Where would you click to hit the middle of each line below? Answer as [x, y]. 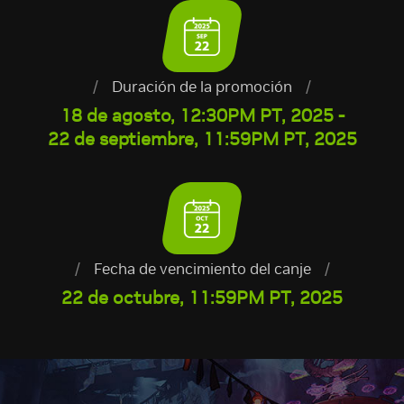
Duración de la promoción [202, 86]
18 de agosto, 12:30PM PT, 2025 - [202, 115]
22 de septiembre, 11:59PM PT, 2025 [202, 138]
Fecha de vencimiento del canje [202, 268]
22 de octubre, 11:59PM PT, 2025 [202, 297]
